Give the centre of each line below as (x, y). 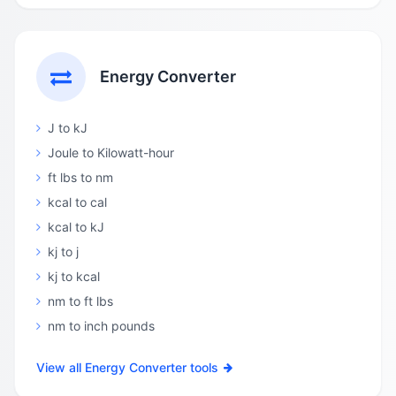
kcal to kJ (76, 227)
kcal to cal (77, 202)
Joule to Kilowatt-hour (111, 152)
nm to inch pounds (101, 326)
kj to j (63, 251)
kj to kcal (74, 276)
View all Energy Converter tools (127, 367)
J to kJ (68, 128)
